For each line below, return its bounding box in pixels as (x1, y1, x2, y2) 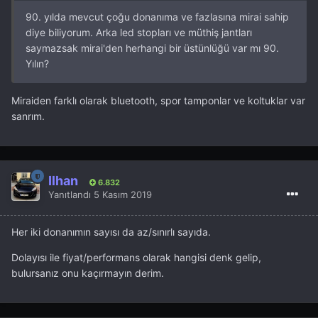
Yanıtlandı (48, 188, 94, 200)
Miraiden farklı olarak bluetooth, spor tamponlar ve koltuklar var (11, 94, 305, 107)
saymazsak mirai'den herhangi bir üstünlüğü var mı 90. (26, 42, 279, 55)
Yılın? (26, 57, 52, 70)
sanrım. (11, 110, 45, 123)
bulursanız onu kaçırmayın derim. (11, 267, 164, 280)
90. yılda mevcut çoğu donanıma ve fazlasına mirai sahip (26, 11, 289, 23)
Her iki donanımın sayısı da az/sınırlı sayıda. (11, 226, 211, 238)
